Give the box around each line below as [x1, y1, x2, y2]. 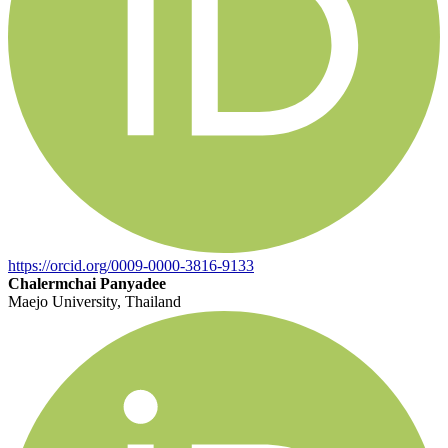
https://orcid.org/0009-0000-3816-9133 [8, 256, 254, 274]
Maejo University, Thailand [8, 292, 181, 310]
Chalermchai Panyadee [8, 274, 166, 292]
